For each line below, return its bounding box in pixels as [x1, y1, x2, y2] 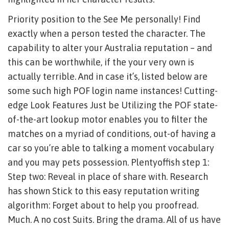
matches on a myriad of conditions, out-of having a [8, 128, 216, 139]
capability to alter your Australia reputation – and [8, 42, 212, 53]
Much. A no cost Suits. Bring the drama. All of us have [8, 214, 221, 225]
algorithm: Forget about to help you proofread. [8, 200, 198, 211]
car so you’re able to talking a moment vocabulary [8, 143, 214, 153]
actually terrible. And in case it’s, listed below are [8, 71, 208, 82]
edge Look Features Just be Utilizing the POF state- [8, 100, 218, 110]
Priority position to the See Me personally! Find [8, 14, 200, 25]
